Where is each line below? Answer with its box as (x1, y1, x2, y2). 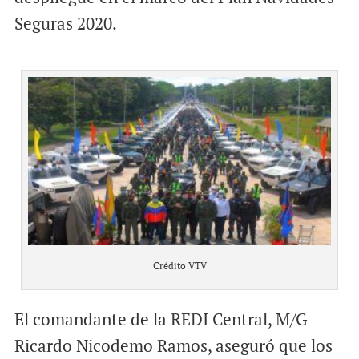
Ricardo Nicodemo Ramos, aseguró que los (14, 334, 333, 357)
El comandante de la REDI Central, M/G (14, 308, 307, 331)
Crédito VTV (152, 260, 207, 272)
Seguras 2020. (14, 12, 117, 35)
